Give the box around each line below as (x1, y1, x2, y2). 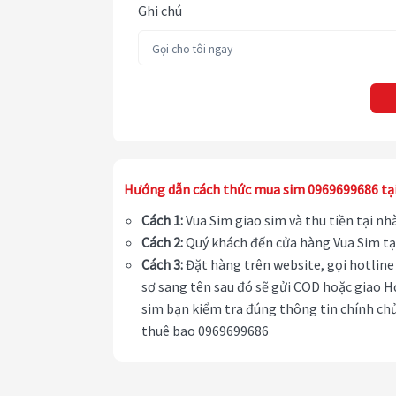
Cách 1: (141, 211, 183, 230)
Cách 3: (141, 255, 183, 274)
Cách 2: (141, 233, 183, 252)
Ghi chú (138, 2, 182, 20)
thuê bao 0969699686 (141, 322, 269, 340)
